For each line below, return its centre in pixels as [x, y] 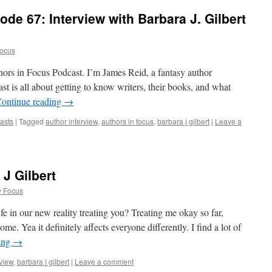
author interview [72, 121]
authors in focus [127, 121]
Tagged [31, 121]
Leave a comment [104, 261]
